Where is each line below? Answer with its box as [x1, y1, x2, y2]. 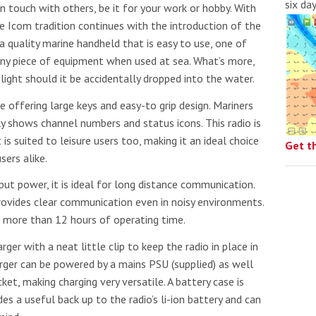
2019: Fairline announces [169, 193, 309, 209]
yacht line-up [169, 209, 243, 226]
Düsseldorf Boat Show [169, 176, 294, 193]
